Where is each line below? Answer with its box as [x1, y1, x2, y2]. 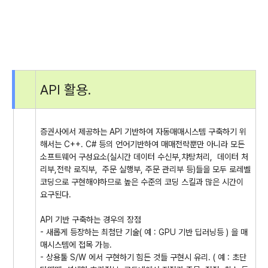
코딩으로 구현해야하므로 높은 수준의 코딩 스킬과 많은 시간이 [40, 177, 243, 187]
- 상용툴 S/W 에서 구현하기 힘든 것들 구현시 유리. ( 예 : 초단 [40, 252, 246, 262]
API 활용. [40, 81, 91, 98]
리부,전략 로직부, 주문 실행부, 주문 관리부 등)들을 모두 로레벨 [40, 165, 251, 174]
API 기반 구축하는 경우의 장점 [40, 215, 141, 224]
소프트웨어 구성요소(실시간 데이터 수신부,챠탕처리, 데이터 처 [40, 152, 248, 162]
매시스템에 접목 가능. [40, 240, 117, 249]
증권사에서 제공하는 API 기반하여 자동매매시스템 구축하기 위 [40, 127, 246, 136]
